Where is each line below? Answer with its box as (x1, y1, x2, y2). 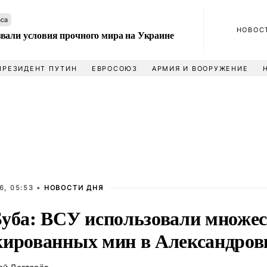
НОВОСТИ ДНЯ (44, 184, 104, 192)
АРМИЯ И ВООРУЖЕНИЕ (151, 64, 249, 73)
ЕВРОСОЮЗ (91, 64, 138, 73)
